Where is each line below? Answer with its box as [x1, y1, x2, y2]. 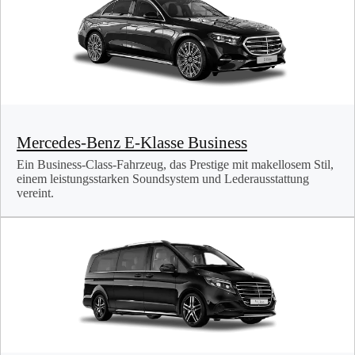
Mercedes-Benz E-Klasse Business [17, 133, 247, 152]
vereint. [17, 186, 54, 200]
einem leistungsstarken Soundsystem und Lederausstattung [17, 172, 309, 186]
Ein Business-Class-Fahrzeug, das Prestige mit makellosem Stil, [17, 158, 334, 172]
